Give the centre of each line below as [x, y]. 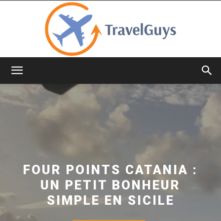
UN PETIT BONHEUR [110, 185]
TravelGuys [128, 79]
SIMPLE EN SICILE [110, 200]
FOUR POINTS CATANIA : [110, 169]
